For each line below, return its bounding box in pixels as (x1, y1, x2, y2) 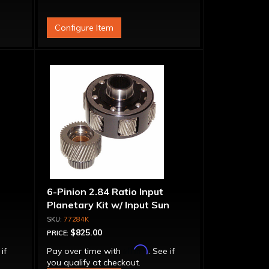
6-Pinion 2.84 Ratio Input (46, 186, 163, 198)
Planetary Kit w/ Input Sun (46, 199, 169, 211)
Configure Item (54, 22, 113, 33)
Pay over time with (46, 246, 123, 256)
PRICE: (46, 229, 70, 237)
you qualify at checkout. (46, 257, 141, 268)
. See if (148, 246, 175, 256)
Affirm (122, 244, 148, 255)
